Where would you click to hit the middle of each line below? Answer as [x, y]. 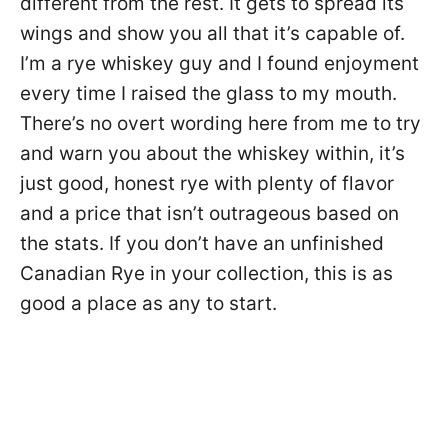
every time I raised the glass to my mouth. [208, 93]
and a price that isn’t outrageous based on [209, 213]
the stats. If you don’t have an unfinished [202, 243]
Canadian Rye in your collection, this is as [206, 273]
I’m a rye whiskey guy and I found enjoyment [219, 63]
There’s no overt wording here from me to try [220, 123]
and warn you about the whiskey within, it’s [212, 153]
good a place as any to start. [148, 303]
